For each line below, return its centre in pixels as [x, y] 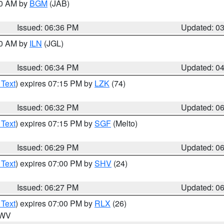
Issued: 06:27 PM [48, 187]
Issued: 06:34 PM [48, 67]
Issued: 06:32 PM [48, 107]
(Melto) [124, 123]
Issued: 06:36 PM [48, 27]
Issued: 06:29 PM [48, 147]
